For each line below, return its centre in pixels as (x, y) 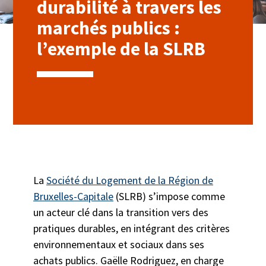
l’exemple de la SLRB (123, 49)
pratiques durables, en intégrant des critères (131, 229)
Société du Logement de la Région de (129, 180)
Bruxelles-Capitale (73, 197)
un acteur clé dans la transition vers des (121, 213)
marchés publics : (109, 28)
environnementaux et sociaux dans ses (118, 245)
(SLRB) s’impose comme (169, 197)
